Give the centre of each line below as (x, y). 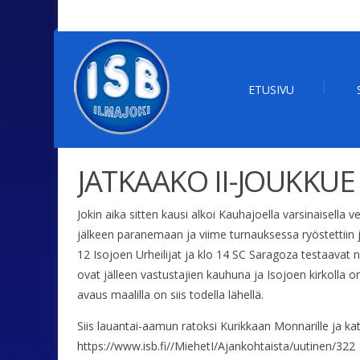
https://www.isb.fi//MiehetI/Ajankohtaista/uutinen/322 (216, 346)
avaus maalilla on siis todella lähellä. (170, 295)
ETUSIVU (271, 90)
